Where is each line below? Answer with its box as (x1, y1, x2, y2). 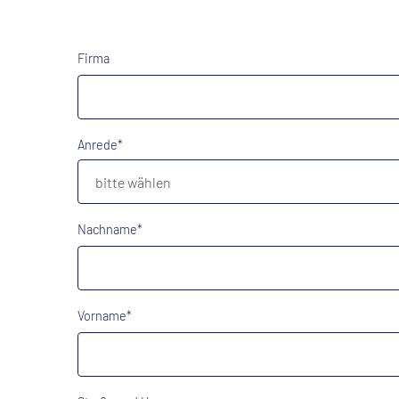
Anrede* (77, 137, 123, 153)
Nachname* (77, 222, 142, 238)
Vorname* (77, 308, 132, 324)
